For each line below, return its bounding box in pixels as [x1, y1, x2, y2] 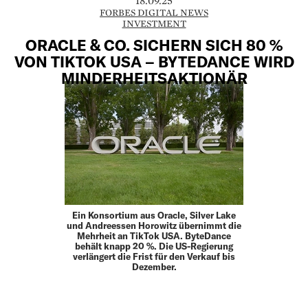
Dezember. [131, 261, 177, 272]
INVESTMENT [122, 17, 186, 30]
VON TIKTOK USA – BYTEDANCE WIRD [14, 52, 294, 70]
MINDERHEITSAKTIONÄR [60, 68, 247, 87]
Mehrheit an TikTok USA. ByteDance [77, 230, 231, 241]
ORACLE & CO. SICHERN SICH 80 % [25, 35, 283, 54]
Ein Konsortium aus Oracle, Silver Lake [72, 209, 236, 221]
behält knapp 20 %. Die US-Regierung [75, 240, 233, 252]
